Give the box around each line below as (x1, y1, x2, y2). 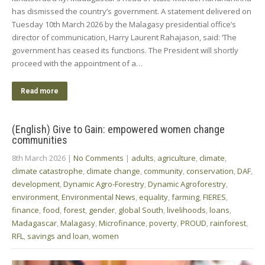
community (144, 165, 183, 176)
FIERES (203, 191, 226, 202)
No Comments (73, 152, 124, 163)
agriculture (157, 152, 196, 163)
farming (172, 191, 199, 202)
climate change (86, 165, 140, 176)
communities (12, 133, 67, 146)
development (12, 178, 60, 189)
